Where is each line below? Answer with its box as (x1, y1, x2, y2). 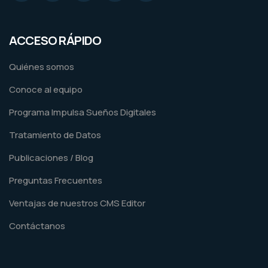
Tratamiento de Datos (9, 128, 101, 141)
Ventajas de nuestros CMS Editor (9, 196, 145, 209)
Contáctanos (9, 219, 65, 232)
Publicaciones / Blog (9, 151, 93, 164)
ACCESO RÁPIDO (9, 32, 102, 48)
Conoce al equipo (9, 83, 83, 96)
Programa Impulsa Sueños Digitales (9, 105, 156, 118)
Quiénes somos (9, 60, 74, 73)
